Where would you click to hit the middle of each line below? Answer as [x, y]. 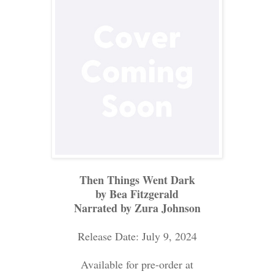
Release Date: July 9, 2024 [137, 236]
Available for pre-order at [137, 265]
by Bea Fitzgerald [137, 194]
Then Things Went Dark [137, 180]
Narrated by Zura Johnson [137, 208]
